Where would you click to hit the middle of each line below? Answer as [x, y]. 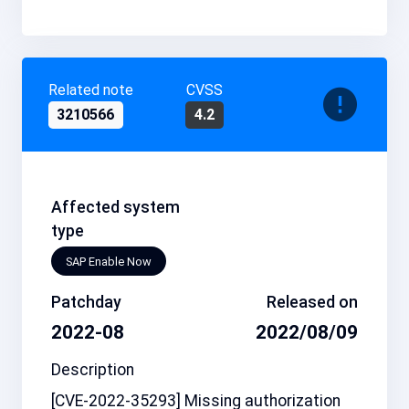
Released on [312, 303]
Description [93, 370]
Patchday [86, 303]
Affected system [115, 207]
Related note [90, 89]
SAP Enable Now [109, 261]
